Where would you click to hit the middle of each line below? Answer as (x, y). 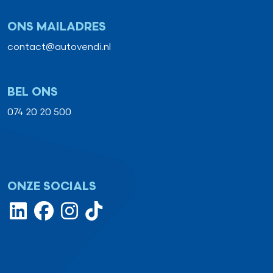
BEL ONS (33, 92)
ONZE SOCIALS (52, 186)
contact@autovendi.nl (59, 47)
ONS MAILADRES (57, 27)
